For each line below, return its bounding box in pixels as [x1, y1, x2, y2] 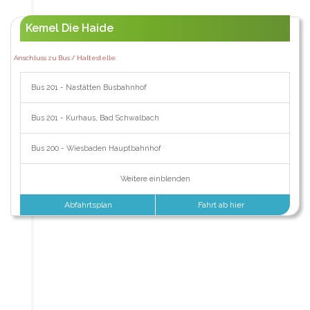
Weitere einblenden [120, 174, 190, 184]
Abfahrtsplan [62, 200, 113, 210]
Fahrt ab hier [198, 200, 247, 210]
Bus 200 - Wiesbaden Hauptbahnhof [30, 144, 161, 154]
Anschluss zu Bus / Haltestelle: [13, 53, 117, 62]
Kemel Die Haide [25, 21, 113, 35]
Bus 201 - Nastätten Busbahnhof [30, 83, 147, 93]
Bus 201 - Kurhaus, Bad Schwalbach [30, 113, 159, 123]
